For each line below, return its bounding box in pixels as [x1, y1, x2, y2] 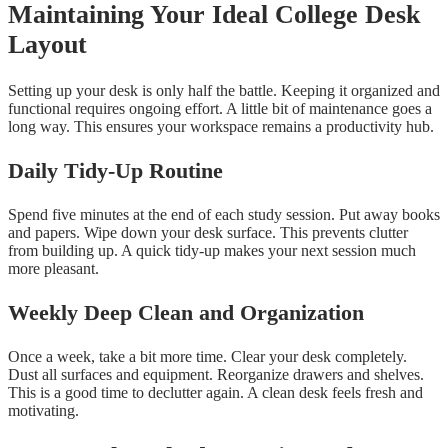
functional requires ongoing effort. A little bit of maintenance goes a [8, 100, 432, 118]
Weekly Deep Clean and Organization [8, 300, 364, 326]
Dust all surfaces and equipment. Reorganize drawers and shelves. [8, 366, 424, 384]
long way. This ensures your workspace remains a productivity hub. [8, 118, 434, 136]
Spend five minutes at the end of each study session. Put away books [8, 206, 440, 224]
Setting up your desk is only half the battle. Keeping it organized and [8, 82, 440, 100]
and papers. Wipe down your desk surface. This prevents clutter [8, 224, 408, 242]
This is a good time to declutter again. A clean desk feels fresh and [8, 384, 423, 402]
